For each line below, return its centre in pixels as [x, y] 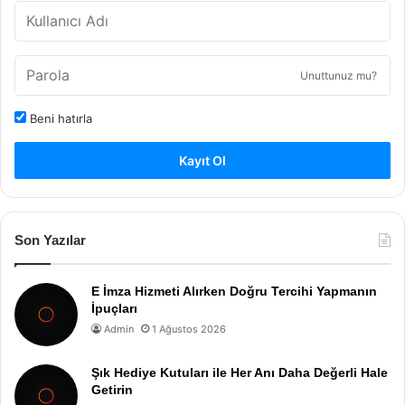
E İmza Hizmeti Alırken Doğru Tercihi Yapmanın [234, 291]
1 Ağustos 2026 [189, 329]
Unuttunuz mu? [339, 75]
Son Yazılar [50, 240]
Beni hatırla [59, 118]
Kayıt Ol [202, 160]
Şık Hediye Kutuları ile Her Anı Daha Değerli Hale [240, 372]
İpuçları [114, 308]
